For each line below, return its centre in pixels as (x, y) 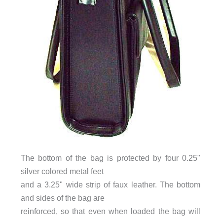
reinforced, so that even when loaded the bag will (110, 211)
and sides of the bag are (62, 198)
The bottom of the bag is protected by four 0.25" (110, 158)
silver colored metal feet (62, 171)
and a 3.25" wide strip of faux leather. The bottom (110, 185)
